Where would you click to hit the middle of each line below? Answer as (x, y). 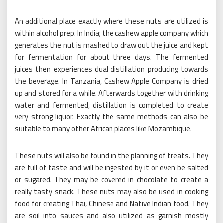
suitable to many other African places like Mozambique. (103, 129)
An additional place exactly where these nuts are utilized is (111, 21)
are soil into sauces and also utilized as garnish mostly (111, 216)
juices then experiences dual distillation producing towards (111, 69)
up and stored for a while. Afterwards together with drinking (111, 93)
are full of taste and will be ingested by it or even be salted (111, 168)
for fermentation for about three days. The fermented (111, 57)
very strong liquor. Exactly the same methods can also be (111, 117)
